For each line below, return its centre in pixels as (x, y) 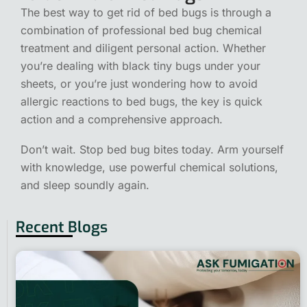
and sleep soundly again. (85, 185)
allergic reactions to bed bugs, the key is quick (142, 101)
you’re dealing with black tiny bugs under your (140, 65)
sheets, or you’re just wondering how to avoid (139, 83)
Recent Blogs (62, 227)
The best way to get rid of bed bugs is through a (146, 12)
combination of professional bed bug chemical (141, 30)
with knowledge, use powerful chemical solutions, (149, 167)
